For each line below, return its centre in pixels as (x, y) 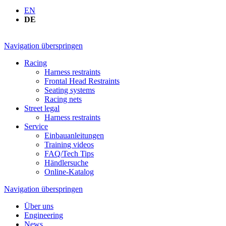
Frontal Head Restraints (82, 81)
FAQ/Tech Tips (69, 154)
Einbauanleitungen (74, 136)
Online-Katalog (69, 172)
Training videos (69, 145)
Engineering (44, 215)
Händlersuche (66, 163)
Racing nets (63, 99)
